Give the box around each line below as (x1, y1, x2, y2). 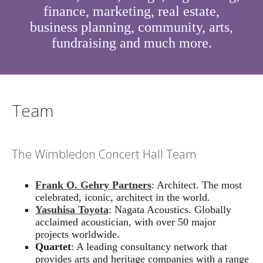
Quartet (35, 241, 71, 253)
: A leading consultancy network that (71, 241, 227, 253)
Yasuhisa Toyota (35, 204, 109, 216)
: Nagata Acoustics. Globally (109, 204, 231, 216)
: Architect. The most (151, 179, 242, 191)
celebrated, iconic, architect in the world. (35, 191, 210, 204)
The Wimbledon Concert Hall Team (12, 146, 197, 162)
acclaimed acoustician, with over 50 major (35, 216, 216, 228)
